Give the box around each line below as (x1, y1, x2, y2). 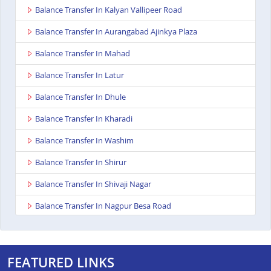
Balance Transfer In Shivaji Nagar (35, 178, 151, 190)
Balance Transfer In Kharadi (35, 113, 132, 125)
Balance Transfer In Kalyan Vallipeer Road (35, 4, 182, 16)
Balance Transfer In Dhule (35, 91, 126, 103)
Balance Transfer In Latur (35, 70, 124, 81)
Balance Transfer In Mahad (35, 48, 130, 59)
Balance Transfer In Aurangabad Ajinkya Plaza (35, 26, 197, 38)
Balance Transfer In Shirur (35, 157, 126, 168)
